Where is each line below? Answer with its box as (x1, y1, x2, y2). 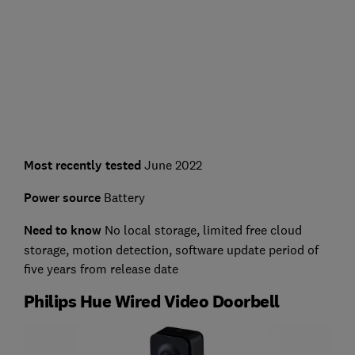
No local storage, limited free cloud (101, 221, 302, 238)
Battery (100, 189, 145, 205)
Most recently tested (23, 156, 141, 174)
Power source (23, 189, 101, 206)
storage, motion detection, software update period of (23, 241, 319, 258)
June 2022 (140, 156, 202, 173)
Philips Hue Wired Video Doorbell (23, 289, 280, 312)
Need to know (23, 221, 101, 239)
